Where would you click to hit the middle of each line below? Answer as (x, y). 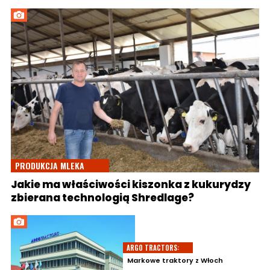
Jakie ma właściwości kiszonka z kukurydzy (131, 185)
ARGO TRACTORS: (153, 247)
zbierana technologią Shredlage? (102, 198)
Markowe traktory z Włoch (175, 260)
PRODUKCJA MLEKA (50, 166)
